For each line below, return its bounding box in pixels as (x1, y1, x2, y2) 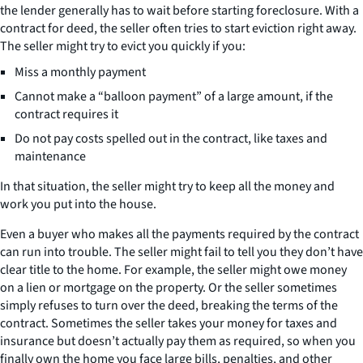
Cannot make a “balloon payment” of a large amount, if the (15, 88, 333, 105)
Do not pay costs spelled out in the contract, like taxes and (15, 130, 327, 147)
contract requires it (15, 105, 118, 123)
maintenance (15, 147, 86, 165)
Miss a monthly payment (15, 63, 146, 81)
